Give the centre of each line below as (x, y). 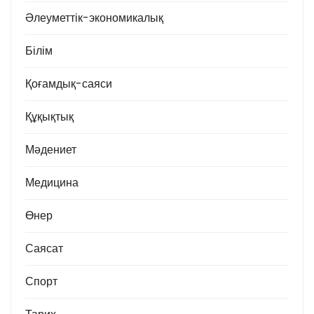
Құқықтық (49, 116)
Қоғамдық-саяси (69, 83)
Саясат (44, 248)
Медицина (52, 182)
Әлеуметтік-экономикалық (94, 18)
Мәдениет (51, 149)
